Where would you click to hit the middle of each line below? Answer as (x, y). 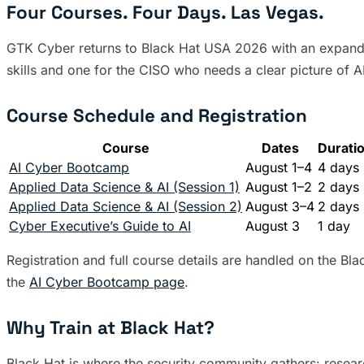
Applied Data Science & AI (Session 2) (126, 206)
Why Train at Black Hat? (110, 327)
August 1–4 (279, 167)
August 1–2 (279, 186)
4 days (338, 167)
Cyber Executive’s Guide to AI (100, 225)
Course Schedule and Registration (157, 115)
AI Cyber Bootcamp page (107, 282)
